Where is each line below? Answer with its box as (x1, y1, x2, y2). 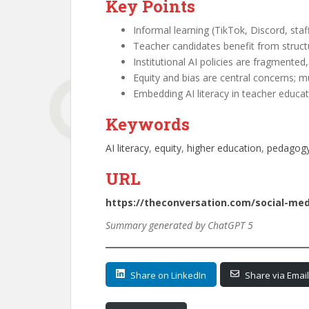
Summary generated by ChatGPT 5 (106, 219, 253, 232)
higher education (187, 141, 261, 154)
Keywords (106, 113, 190, 135)
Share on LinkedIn (130, 269, 206, 281)
